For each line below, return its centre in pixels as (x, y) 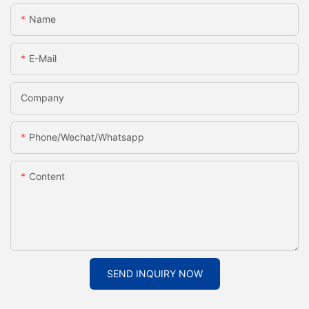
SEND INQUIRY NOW (154, 274)
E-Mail (43, 59)
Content (47, 177)
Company (42, 98)
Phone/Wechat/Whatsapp (87, 137)
